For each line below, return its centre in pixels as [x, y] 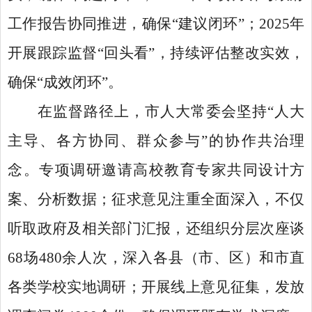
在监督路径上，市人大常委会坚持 [152, 111]
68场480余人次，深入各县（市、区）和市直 [156, 258]
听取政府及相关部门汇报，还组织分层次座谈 [156, 228]
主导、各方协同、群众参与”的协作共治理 [156, 141]
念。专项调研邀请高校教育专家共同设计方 [156, 170]
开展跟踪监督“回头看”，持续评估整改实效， [156, 53]
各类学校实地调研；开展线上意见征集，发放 [156, 287]
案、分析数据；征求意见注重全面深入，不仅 [156, 199]
